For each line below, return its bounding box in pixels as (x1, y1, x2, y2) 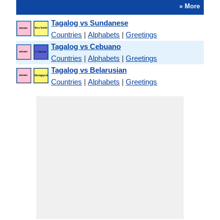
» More (179, 2, 200, 10)
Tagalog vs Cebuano (51, 42, 121, 51)
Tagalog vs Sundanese (51, 19, 128, 27)
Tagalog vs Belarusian (51, 66, 127, 74)
